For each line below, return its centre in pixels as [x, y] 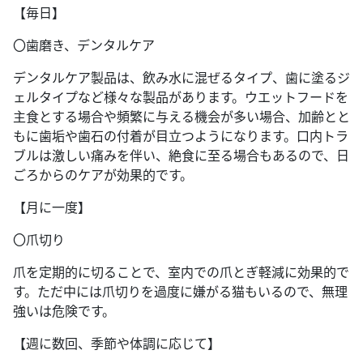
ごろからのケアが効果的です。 [103, 175]
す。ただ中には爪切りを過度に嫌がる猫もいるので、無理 [180, 291]
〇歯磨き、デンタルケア [84, 45]
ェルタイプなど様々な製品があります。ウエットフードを [181, 97]
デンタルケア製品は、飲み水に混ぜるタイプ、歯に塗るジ [181, 77]
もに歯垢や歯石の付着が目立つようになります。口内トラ [181, 136]
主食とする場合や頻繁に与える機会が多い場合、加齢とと [181, 116]
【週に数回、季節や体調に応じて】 [117, 343]
